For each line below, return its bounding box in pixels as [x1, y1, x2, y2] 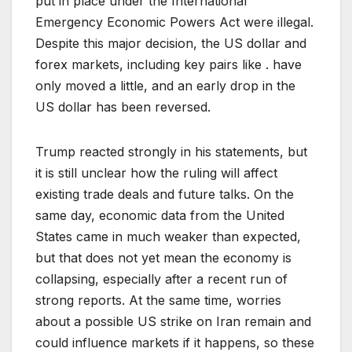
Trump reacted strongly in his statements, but [35, 144, 307, 160]
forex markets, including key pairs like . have [35, 57, 302, 73]
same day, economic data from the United [35, 207, 284, 224]
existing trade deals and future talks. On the [35, 186, 294, 203]
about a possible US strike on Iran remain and [35, 313, 311, 330]
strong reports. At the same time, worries [35, 292, 281, 309]
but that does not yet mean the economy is [35, 250, 291, 266]
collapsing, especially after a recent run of [35, 271, 288, 288]
